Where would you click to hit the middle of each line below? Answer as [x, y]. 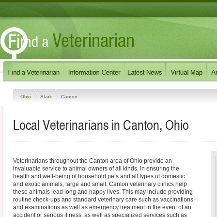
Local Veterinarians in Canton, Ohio [101, 124]
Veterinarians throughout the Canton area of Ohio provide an [93, 161]
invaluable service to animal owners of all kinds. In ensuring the [96, 169]
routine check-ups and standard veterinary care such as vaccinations [103, 200]
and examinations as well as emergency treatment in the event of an [102, 207]
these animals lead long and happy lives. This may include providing [103, 192]
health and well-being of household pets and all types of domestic [99, 176]
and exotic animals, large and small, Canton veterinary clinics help [100, 184]
